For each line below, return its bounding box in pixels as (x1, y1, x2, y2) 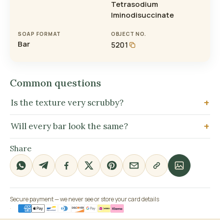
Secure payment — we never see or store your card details (10, 195, 159, 204)
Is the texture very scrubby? (11, 97, 124, 109)
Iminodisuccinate (111, 10, 174, 21)
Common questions (10, 77, 101, 89)
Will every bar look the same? (11, 121, 128, 132)
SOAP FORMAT (18, 30, 61, 38)
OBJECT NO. (111, 30, 146, 38)
